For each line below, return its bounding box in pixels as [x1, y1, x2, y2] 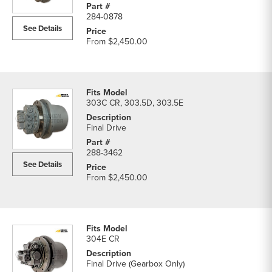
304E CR [86, 233, 120, 245]
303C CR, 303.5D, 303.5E [86, 97, 183, 109]
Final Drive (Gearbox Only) [86, 257, 185, 270]
